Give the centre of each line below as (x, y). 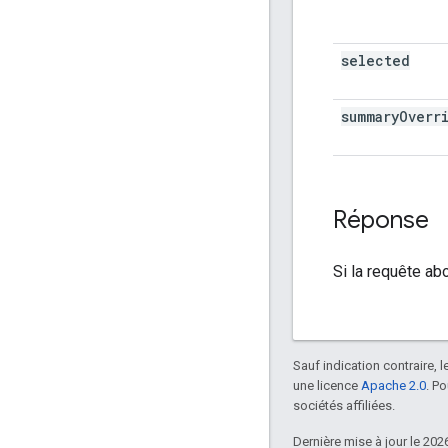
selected (375, 60)
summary (370, 116)
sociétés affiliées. (344, 405)
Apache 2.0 (393, 385)
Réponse (381, 219)
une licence (327, 385)
